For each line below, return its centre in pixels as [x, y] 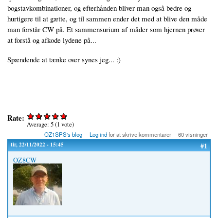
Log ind [98, 135]
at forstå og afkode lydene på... [52, 40]
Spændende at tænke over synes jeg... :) [64, 60]
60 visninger [193, 135]
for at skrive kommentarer [139, 135]
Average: [39, 125]
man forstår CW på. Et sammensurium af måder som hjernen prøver [106, 29]
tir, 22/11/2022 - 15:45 [37, 145]
